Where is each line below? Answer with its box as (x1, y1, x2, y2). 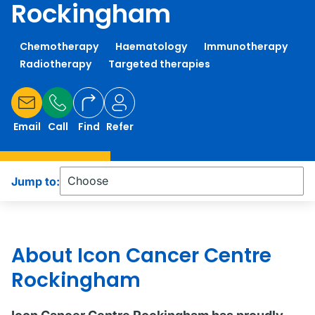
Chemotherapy (20, 39, 98, 53)
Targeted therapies (108, 57, 210, 71)
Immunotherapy (204, 39, 288, 53)
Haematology (115, 39, 187, 53)
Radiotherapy (20, 57, 91, 71)
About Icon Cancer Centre (11, 242, 271, 269)
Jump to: (11, 174, 60, 188)
